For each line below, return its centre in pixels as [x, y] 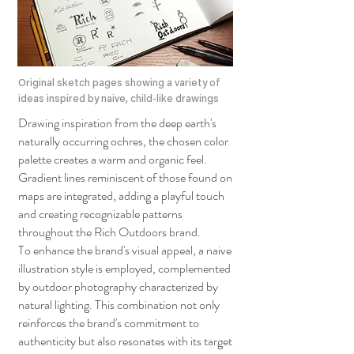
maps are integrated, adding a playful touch [121, 196]
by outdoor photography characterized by [118, 286]
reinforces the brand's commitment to [109, 323]
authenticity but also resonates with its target [125, 341]
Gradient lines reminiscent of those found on [125, 177]
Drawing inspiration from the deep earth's [117, 123]
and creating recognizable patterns [100, 214]
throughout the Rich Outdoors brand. [109, 232]
